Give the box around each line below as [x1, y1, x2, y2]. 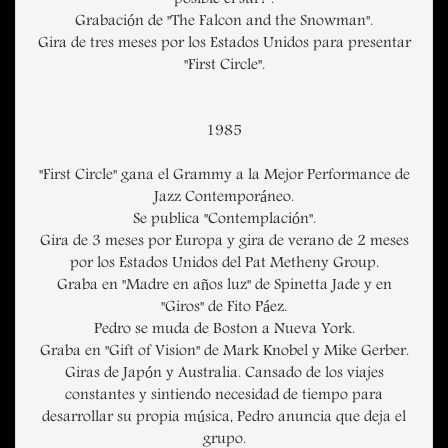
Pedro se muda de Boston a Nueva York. [93, 320, 355, 341]
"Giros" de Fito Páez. [161, 298, 287, 319]
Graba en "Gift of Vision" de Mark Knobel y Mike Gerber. [39, 342, 409, 363]
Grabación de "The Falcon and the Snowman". [75, 12, 373, 33]
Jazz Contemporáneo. [154, 188, 294, 209]
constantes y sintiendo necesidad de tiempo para [65, 386, 383, 407]
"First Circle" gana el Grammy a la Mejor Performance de [38, 166, 410, 187]
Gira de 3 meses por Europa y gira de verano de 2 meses [39, 232, 409, 253]
